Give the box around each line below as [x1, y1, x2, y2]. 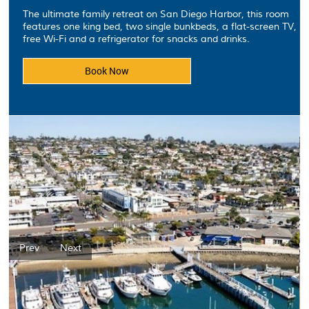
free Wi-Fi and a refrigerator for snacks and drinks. [23, 33, 250, 46]
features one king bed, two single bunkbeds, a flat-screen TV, [23, 21, 297, 33]
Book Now [85, 64, 130, 77]
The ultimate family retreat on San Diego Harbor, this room [23, 8, 290, 21]
